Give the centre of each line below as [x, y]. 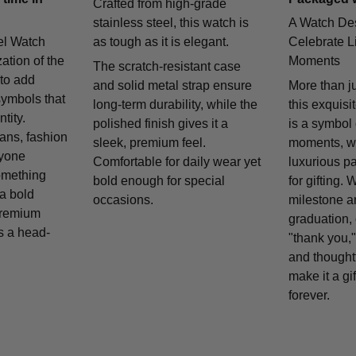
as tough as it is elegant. [161, 42]
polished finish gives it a [161, 123]
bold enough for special [159, 180]
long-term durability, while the [176, 104]
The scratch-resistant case [167, 66]
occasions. [124, 199]
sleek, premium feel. [150, 142]
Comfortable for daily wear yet [177, 161]
